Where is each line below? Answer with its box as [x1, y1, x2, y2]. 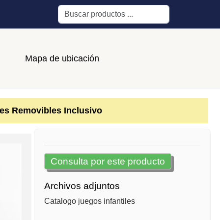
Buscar [57, 7, 82, 15]
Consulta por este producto [50, 156, 165, 167]
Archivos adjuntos [44, 181, 120, 192]
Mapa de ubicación [25, 53, 99, 63]
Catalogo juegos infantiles [44, 197, 135, 206]
